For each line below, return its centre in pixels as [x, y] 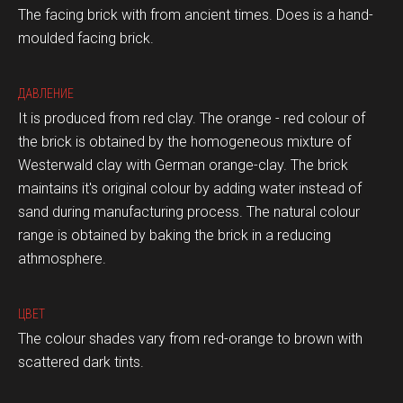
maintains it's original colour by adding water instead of [190, 188]
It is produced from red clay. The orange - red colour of [192, 118]
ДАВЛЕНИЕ [46, 94]
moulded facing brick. [86, 38]
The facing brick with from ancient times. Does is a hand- [196, 15]
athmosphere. [62, 259]
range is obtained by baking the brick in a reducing [175, 235]
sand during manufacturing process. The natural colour [189, 212]
